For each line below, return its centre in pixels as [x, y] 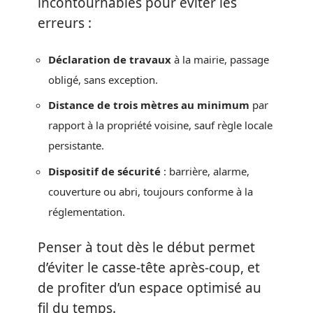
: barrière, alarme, [205, 171]
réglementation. [87, 211]
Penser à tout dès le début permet [146, 247]
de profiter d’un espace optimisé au [150, 288]
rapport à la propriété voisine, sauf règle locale [160, 125]
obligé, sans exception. [103, 79]
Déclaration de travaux [110, 59]
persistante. [76, 145]
